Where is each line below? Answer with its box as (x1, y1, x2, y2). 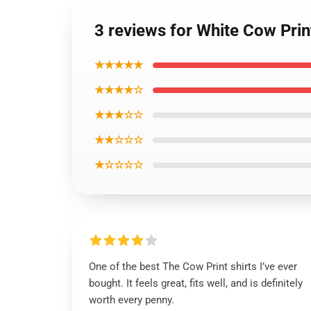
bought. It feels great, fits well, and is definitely (89, 277, 303, 289)
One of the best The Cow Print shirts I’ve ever (89, 260, 297, 273)
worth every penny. (89, 294, 174, 306)
